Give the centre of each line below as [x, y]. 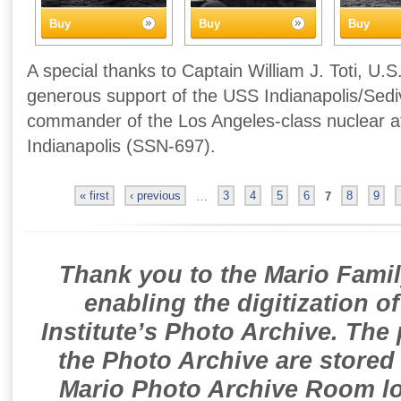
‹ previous [155, 196]
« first [94, 196]
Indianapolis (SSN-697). [121, 146]
